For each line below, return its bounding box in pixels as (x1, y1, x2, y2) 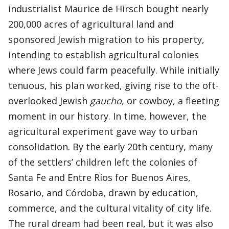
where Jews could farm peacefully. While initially (8, 64, 219, 76)
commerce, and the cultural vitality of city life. (8, 202, 212, 214)
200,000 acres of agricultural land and (8, 18, 174, 30)
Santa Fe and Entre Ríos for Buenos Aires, (8, 171, 191, 184)
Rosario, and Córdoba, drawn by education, (8, 187, 198, 199)
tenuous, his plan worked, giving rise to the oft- (8, 79, 219, 91)
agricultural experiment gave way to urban (8, 125, 197, 138)
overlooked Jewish (8, 95, 90, 107)
